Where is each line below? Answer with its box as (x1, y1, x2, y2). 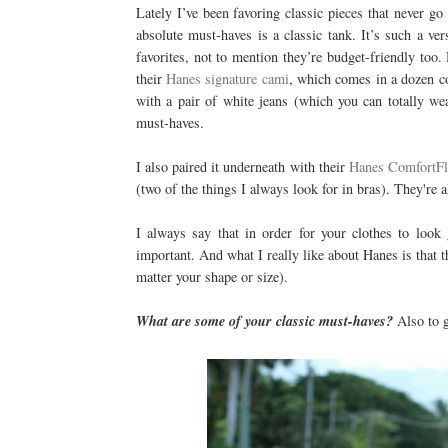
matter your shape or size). (135, 267, 288, 287)
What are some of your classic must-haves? (135, 311, 397, 332)
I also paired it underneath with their (135, 157, 349, 177)
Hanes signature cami (166, 69, 289, 89)
